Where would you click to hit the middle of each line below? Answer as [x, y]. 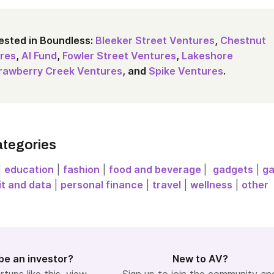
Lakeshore [207, 56]
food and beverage [156, 170]
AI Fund [39, 56]
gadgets [233, 170]
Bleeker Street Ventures [155, 41]
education [29, 170]
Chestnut [243, 41]
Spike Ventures [186, 71]
